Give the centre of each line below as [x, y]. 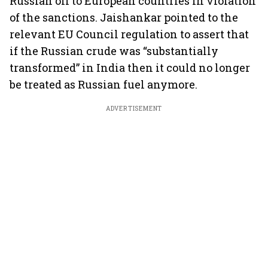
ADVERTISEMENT [134, 109]
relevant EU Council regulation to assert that [129, 34]
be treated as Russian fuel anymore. [103, 84]
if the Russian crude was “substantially [114, 51]
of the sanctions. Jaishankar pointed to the [124, 17]
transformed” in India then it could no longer [130, 68]
